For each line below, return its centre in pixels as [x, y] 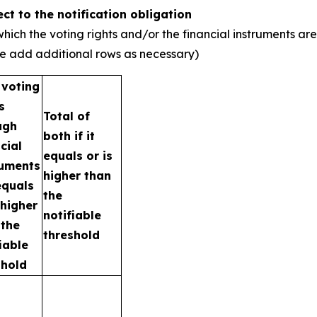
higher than [77, 175]
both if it [69, 136]
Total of [67, 116]
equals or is [78, 156]
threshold [71, 235]
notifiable [72, 215]
